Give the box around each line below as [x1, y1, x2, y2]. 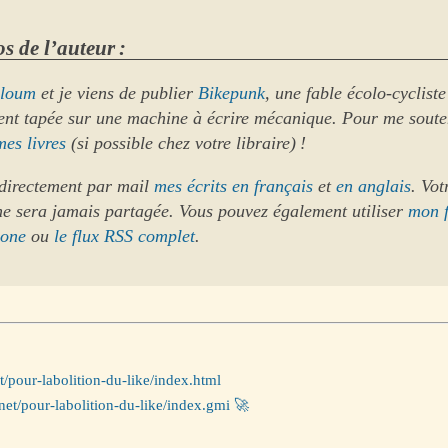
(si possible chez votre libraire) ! [66, 133, 307, 154]
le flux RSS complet [54, 226, 196, 247]
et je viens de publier [36, 83, 199, 104]
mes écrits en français [154, 176, 314, 197]
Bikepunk [198, 83, 266, 104]
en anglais [336, 176, 412, 197]
